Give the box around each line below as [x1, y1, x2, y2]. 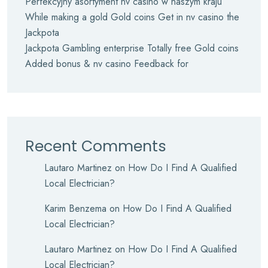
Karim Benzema [44, 202, 106, 215]
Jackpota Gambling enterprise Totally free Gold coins [25, 41, 239, 55]
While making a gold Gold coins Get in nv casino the [25, 10, 239, 24]
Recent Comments [25, 136, 166, 157]
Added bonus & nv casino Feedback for [25, 57, 188, 71]
